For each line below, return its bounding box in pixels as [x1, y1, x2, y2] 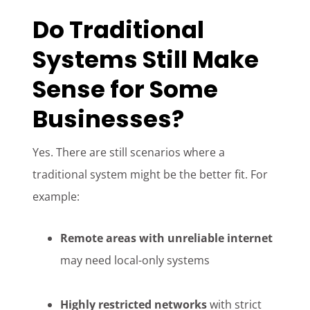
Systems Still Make [33, 43, 259, 77]
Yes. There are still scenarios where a [33, 145, 226, 161]
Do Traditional [33, 13, 205, 47]
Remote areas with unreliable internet [60, 230, 273, 246]
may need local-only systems [60, 253, 210, 268]
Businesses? [33, 102, 185, 136]
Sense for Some [33, 73, 219, 107]
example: [33, 189, 80, 205]
